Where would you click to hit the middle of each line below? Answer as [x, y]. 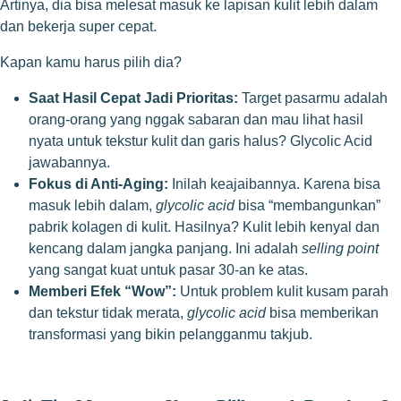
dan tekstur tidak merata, [108, 313]
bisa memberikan [322, 313]
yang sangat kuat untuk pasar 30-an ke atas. [168, 270]
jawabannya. [69, 163]
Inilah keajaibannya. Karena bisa [274, 184]
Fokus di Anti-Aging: [98, 184]
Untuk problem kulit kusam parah [282, 292]
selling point [340, 249]
